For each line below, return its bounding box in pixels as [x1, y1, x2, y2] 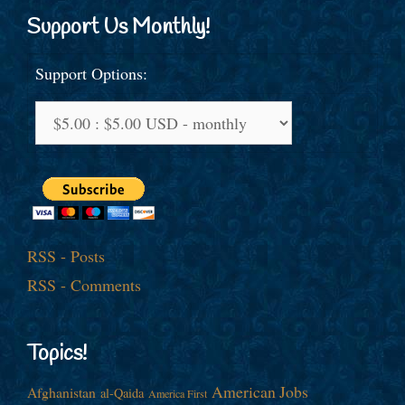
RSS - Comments [27, 273, 141, 296]
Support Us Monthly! [27, 13, 210, 42]
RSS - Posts [27, 244, 105, 267]
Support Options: [35, 61, 147, 84]
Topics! [27, 339, 87, 369]
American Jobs [212, 380, 308, 402]
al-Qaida [100, 383, 144, 401]
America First [148, 385, 207, 400]
